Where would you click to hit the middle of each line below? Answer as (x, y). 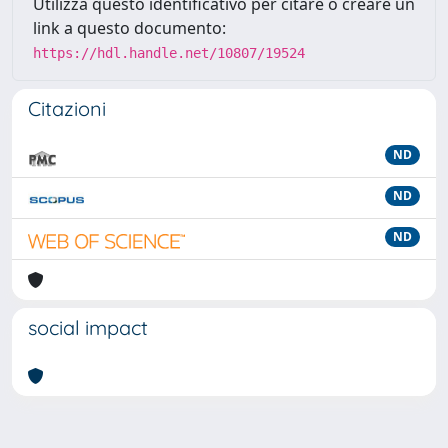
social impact (88, 327)
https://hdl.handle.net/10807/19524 (169, 53)
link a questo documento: (129, 28)
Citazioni (67, 108)
